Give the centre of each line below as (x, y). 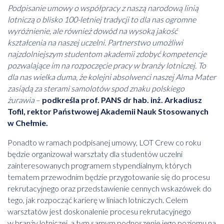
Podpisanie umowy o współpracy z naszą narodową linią (103, 8)
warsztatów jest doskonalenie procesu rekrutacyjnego (99, 211)
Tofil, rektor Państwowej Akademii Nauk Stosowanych (108, 111)
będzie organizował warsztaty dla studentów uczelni (95, 154)
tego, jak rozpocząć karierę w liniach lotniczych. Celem (98, 200)
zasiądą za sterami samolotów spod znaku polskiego (96, 88)
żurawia (22, 100)
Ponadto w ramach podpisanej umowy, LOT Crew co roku (104, 142)
